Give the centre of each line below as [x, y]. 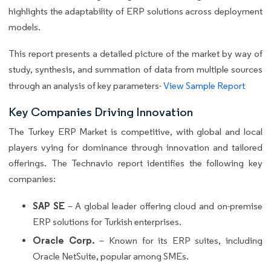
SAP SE [49, 206]
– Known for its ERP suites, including [178, 241]
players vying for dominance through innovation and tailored [135, 148]
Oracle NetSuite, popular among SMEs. [111, 256]
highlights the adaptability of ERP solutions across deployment [135, 11]
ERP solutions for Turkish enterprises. [107, 222]
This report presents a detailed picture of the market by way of [135, 54]
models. [24, 27]
